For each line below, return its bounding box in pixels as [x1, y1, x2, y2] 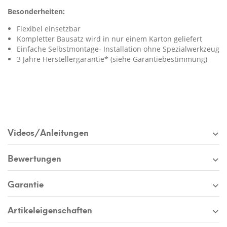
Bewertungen [8, 150, 61, 165]
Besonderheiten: [8, 7, 65, 17]
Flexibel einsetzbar [17, 24, 81, 34]
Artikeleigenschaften [8, 202, 92, 217]
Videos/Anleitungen [8, 125, 89, 139]
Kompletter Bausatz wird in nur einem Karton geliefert [17, 34, 202, 44]
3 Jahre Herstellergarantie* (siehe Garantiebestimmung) [17, 54, 213, 64]
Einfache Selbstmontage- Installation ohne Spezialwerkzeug [17, 44, 219, 54]
